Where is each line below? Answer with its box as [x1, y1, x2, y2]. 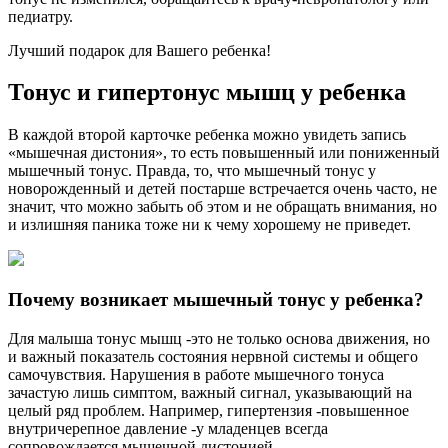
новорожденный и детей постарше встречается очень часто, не [8, 180, 437, 198]
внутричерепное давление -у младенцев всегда [8, 419, 328, 437]
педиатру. [8, 7, 73, 25]
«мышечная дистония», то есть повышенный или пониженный [8, 144, 440, 162]
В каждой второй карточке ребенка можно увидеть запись [8, 126, 406, 144]
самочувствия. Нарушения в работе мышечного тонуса [8, 365, 384, 383]
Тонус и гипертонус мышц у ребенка [8, 79, 406, 106]
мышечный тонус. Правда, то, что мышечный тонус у [8, 162, 376, 180]
